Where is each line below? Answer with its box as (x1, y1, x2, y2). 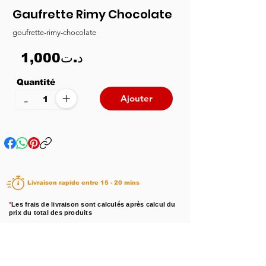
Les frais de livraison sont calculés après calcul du (11, 200, 176, 208)
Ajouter (120, 93, 153, 104)
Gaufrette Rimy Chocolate (12, 5, 172, 23)
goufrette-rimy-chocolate (12, 27, 96, 37)
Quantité (17, 77, 58, 87)
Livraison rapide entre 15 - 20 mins (100, 179, 140, 186)
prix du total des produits (9, 208, 92, 216)
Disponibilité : (11, 234, 56, 243)
